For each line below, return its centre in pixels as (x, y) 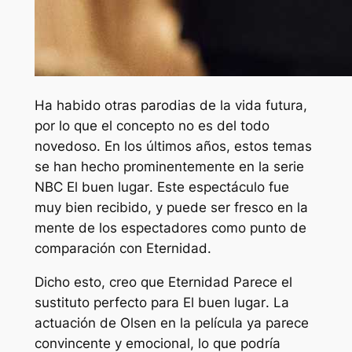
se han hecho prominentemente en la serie (169, 167)
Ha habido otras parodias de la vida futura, (170, 106)
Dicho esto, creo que (101, 282)
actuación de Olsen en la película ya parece (171, 323)
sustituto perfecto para (108, 302)
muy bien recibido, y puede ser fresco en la (171, 208)
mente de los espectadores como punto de (170, 228)
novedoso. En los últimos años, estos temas (173, 147)
